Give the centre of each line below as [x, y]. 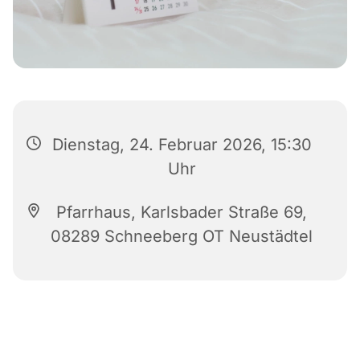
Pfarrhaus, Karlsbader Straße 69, [182, 212]
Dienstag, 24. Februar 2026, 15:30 [182, 144]
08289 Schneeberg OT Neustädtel [182, 236]
